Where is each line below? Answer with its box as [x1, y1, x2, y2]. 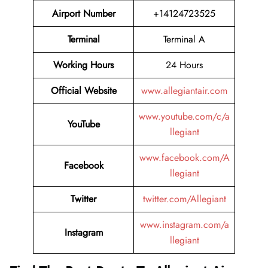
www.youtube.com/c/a [139, 109, 230, 124]
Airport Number [51, 7, 115, 21]
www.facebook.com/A [139, 151, 230, 165]
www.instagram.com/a [139, 218, 229, 232]
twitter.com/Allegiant [142, 192, 226, 206]
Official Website [50, 84, 117, 98]
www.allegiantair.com [141, 84, 227, 98]
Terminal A [163, 32, 205, 47]
